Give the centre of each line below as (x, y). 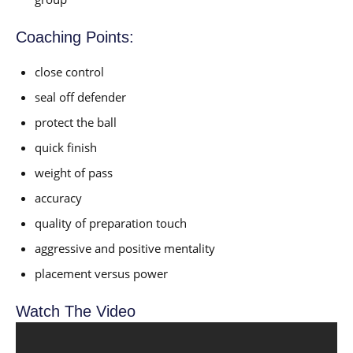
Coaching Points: (75, 37)
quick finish (66, 148)
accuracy (58, 198)
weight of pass (74, 173)
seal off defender (80, 97)
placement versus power (101, 274)
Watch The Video (76, 312)
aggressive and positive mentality (125, 249)
